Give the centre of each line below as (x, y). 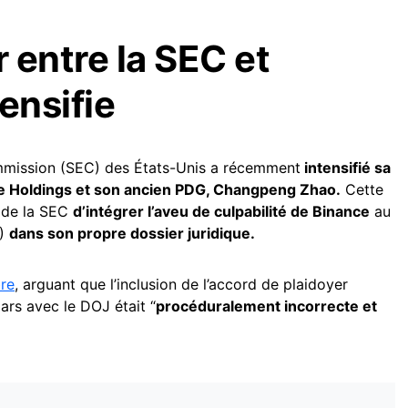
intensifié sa (346, 167)
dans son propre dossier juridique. (132, 233)
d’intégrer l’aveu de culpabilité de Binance (221, 211)
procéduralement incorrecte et (266, 306)
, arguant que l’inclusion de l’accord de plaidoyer (181, 284)
